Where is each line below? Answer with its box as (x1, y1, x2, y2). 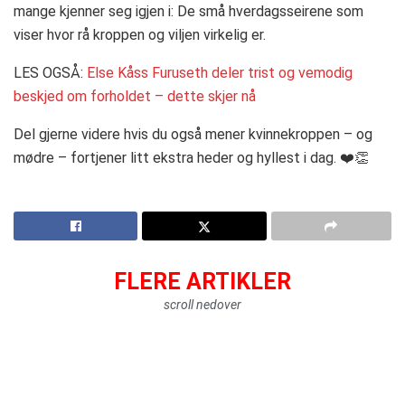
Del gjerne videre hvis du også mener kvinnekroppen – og (14, 125, 372, 143)
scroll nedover (164, 297, 241, 312)
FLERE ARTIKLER (114, 268, 291, 295)
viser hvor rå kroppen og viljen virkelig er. (14, 25, 266, 43)
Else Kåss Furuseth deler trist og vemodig (87, 63, 353, 81)
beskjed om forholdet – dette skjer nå (14, 87, 256, 105)
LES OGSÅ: (14, 63, 87, 81)
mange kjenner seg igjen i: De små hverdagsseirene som (14, 2, 363, 20)
